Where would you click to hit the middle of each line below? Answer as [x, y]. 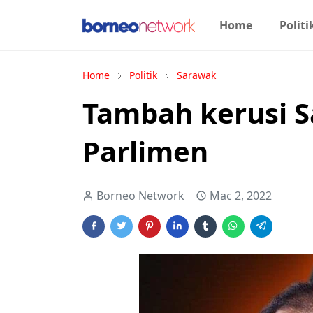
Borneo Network [140, 196]
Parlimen [145, 151]
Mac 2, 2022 [241, 196]
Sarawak [196, 75]
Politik [143, 75]
